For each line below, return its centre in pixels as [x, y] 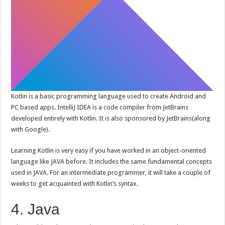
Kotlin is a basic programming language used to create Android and [109, 96]
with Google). [31, 129]
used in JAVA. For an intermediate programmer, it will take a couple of [111, 173]
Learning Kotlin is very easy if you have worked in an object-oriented [109, 150]
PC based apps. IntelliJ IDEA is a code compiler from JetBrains [100, 107]
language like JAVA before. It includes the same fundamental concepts [112, 161]
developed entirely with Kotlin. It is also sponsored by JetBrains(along [111, 118]
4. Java [36, 209]
